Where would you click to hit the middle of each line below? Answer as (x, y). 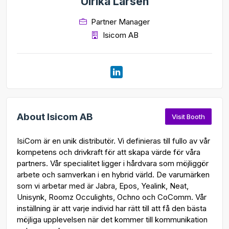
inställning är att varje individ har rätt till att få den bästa (112, 209)
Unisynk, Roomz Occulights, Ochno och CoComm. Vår (112, 197)
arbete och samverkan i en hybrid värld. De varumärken (113, 175)
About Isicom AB (55, 117)
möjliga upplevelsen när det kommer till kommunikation (112, 220)
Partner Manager (120, 22)
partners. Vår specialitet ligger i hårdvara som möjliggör (113, 164)
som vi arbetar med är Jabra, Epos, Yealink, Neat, (103, 186)
